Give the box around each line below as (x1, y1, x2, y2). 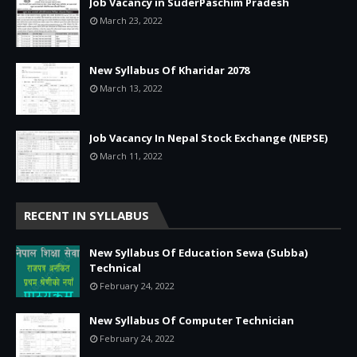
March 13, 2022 (100, 81, 163, 94)
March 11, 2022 (100, 149, 163, 162)
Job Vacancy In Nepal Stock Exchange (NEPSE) (89, 130, 328, 145)
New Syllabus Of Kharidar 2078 (89, 62, 249, 77)
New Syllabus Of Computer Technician (89, 312, 294, 328)
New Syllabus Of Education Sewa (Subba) (89, 245, 308, 260)
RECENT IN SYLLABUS (24, 206, 149, 223)
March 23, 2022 (100, 14, 163, 26)
